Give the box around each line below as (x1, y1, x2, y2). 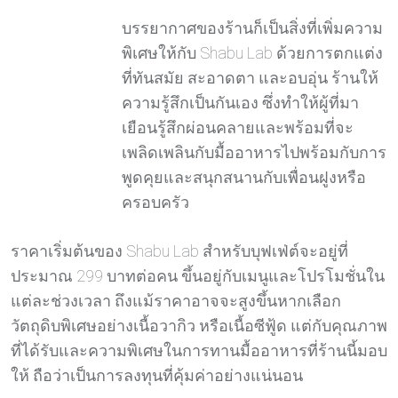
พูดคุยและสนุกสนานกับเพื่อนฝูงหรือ (122, 167, 367, 187)
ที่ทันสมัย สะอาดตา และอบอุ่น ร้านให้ (122, 68, 379, 87)
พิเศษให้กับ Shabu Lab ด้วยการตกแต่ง (122, 43, 384, 62)
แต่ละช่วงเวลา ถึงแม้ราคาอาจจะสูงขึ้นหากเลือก (11, 291, 341, 310)
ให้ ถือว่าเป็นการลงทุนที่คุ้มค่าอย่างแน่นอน (11, 365, 303, 385)
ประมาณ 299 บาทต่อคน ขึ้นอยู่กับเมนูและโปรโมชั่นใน (11, 266, 385, 285)
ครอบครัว (122, 192, 190, 211)
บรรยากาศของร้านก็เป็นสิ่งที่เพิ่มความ (122, 18, 384, 37)
